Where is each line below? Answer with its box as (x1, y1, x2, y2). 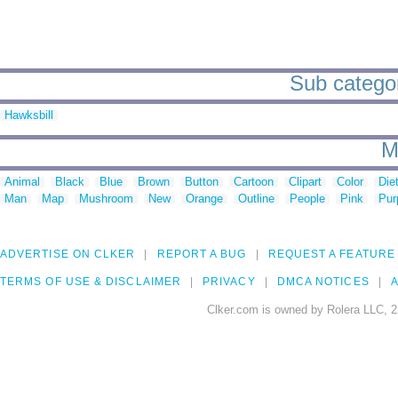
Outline (238, 192, 275, 206)
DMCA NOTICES (276, 275, 370, 289)
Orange (186, 192, 223, 206)
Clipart (289, 175, 322, 189)
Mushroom (79, 192, 133, 206)
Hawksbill (4, 108, 53, 123)
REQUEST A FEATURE (267, 248, 395, 261)
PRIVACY (203, 275, 256, 289)
